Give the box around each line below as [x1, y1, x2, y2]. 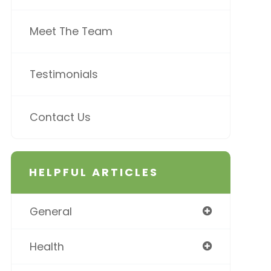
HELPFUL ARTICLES [28, 165, 158, 180]
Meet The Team [29, 24, 113, 39]
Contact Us [29, 109, 91, 125]
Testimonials [29, 67, 98, 82]
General [29, 204, 72, 220]
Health [29, 239, 64, 255]
